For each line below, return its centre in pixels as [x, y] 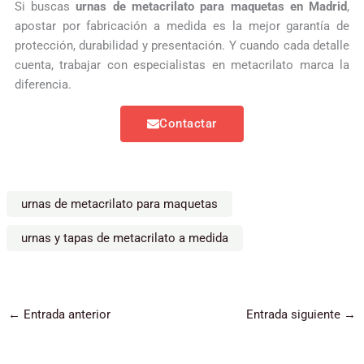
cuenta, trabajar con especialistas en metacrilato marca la [182, 65]
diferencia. [43, 84]
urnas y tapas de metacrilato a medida [124, 238]
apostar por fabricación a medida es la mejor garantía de [182, 26]
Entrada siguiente [295, 314]
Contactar [188, 124]
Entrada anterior [65, 314]
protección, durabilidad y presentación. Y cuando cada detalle [182, 45]
